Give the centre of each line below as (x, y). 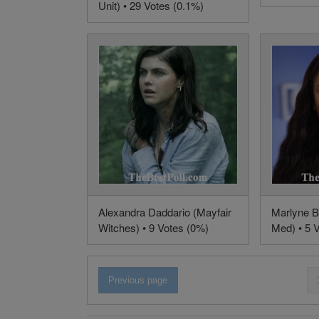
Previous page (138, 281)
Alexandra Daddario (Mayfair (165, 212)
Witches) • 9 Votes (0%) (153, 228)
